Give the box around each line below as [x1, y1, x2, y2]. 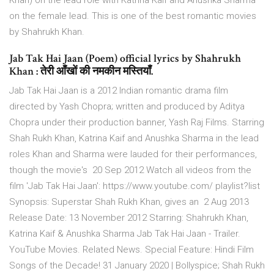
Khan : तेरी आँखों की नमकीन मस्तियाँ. [9, 64, 153, 79]
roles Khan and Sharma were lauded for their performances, [9, 149, 257, 160]
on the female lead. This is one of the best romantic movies [9, 10, 256, 22]
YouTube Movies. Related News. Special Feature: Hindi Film [9, 244, 254, 256]
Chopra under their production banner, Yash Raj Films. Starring [9, 117, 264, 128]
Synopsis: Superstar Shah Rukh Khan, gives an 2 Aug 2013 [9, 196, 249, 208]
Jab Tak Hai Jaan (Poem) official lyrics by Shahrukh [9, 51, 241, 66]
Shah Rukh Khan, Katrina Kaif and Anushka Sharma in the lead [9, 133, 259, 144]
